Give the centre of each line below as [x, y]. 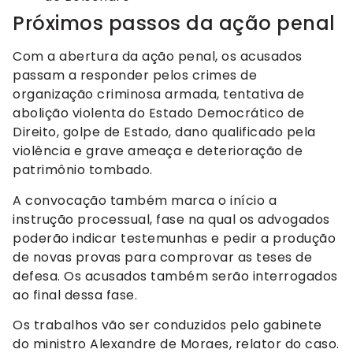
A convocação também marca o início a [145, 200]
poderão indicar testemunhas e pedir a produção [174, 238]
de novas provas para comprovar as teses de [162, 257]
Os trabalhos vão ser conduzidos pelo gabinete [167, 325]
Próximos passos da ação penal [174, 24]
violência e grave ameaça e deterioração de [158, 151]
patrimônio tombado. [83, 170]
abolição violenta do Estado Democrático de [158, 113]
